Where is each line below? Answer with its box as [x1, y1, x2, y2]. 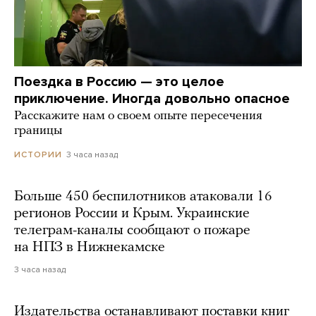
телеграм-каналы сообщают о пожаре [14, 224, 250, 238]
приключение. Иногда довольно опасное [14, 90, 290, 108]
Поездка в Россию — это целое [14, 73, 224, 91]
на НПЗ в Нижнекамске [14, 241, 165, 255]
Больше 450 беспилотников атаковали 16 [14, 190, 272, 205]
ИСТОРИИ [14, 150, 62, 160]
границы [14, 124, 62, 138]
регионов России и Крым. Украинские [14, 207, 250, 221]
